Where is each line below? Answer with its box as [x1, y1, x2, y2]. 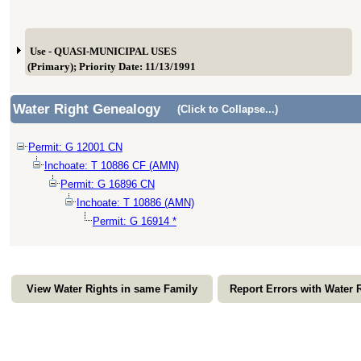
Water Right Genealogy [13, 102, 160, 117]
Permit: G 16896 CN [60, 178, 155, 190]
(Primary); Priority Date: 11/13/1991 [27, 61, 196, 73]
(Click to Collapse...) [177, 103, 278, 115]
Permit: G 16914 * [93, 215, 176, 227]
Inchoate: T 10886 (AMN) [77, 197, 194, 209]
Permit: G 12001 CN [28, 141, 122, 153]
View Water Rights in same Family [27, 283, 197, 295]
